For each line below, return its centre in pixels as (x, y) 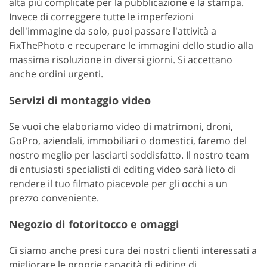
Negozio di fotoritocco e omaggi (94, 224)
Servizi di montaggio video (80, 100)
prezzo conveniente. (54, 198)
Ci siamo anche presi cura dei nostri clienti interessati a (133, 251)
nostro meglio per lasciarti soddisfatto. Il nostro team (129, 155)
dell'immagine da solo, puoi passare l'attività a (113, 31)
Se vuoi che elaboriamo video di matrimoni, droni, (121, 127)
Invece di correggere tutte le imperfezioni (101, 17)
